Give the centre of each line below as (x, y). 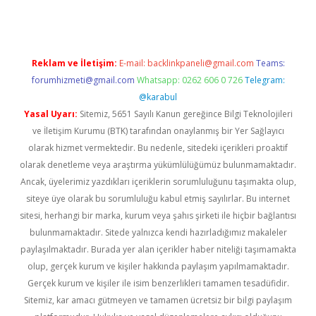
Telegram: (265, 80)
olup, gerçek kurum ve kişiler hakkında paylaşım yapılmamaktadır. (158, 266)
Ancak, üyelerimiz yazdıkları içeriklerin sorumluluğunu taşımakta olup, (158, 182)
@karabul (158, 97)
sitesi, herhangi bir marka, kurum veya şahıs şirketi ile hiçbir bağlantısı (158, 215)
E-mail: (133, 63)
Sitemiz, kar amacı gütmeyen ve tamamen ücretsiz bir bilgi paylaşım (158, 300)
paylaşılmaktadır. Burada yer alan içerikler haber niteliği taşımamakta (158, 249)
